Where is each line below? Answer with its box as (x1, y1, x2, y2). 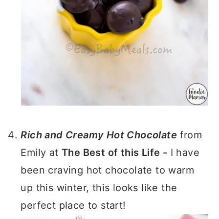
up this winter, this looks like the (21, 182, 177, 194)
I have (167, 147, 200, 158)
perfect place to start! (21, 199, 126, 211)
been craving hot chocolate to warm (21, 164, 194, 176)
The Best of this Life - (62, 147, 168, 158)
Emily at (21, 147, 62, 158)
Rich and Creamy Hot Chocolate (21, 129, 177, 141)
